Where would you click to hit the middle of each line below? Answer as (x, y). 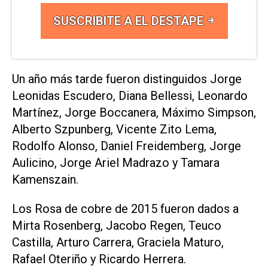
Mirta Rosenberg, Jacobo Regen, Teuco (117, 225)
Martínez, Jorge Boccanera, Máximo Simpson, (134, 113)
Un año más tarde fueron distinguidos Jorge (127, 79)
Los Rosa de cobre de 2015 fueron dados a (125, 208)
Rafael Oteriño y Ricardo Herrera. (99, 259)
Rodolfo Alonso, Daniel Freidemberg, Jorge (127, 146)
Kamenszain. (45, 180)
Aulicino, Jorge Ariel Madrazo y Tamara (116, 163)
